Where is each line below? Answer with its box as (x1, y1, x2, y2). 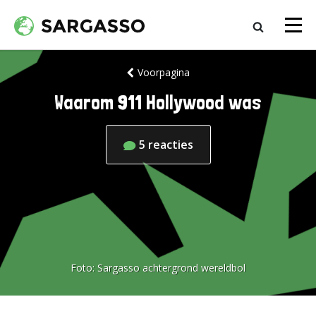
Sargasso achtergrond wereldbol (97, 261, 245, 274)
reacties (147, 137, 193, 152)
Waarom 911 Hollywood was (54, 91, 262, 114)
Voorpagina (137, 66, 190, 79)
